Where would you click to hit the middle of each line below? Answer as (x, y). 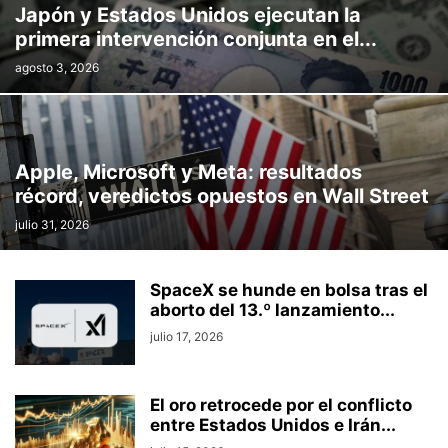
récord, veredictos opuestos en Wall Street (222, 196)
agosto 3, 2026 (57, 67)
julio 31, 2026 (52, 224)
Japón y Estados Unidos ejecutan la (188, 15)
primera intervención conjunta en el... (196, 39)
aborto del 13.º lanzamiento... (272, 310)
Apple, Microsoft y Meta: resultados (188, 172)
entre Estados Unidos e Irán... (273, 425)
